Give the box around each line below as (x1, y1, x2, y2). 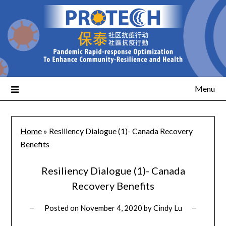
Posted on (44, 203, 80, 213)
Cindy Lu (153, 203, 182, 213)
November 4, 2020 (80, 203, 142, 213)
